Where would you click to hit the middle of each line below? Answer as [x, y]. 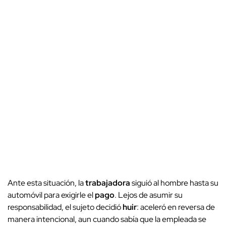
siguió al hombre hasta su [174, 183]
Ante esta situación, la [46, 183]
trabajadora [108, 183]
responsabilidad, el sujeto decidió [65, 207]
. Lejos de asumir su [149, 195]
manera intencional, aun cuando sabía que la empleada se [107, 219]
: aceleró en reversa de [176, 207]
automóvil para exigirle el [51, 195]
